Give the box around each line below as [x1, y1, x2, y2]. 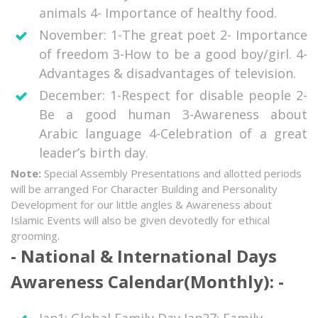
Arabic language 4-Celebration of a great [39, 125, 307, 143]
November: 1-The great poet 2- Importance [39, 26, 307, 44]
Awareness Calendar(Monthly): [11, 270, 278, 294]
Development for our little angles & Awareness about [11, 197, 272, 212]
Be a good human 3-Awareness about [39, 106, 307, 124]
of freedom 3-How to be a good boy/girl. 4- [39, 45, 307, 63]
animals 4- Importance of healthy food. [39, 4, 277, 22]
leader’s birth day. [39, 144, 148, 162]
